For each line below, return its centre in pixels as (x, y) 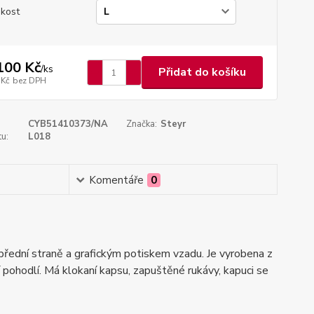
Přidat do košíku (202, 72)
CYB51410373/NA (68, 124)
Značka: (142, 124)
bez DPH (29, 80)
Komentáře (117, 180)
